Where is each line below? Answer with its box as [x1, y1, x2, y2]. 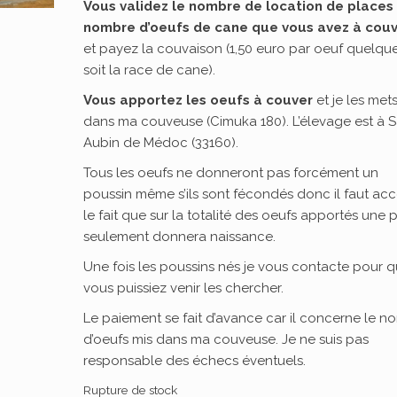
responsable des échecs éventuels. [83, 353, 307, 369]
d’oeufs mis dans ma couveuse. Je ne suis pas [83, 331, 370, 347]
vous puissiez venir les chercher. [83, 280, 284, 296]
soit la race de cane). [83, 62, 216, 78]
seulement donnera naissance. [83, 229, 276, 245]
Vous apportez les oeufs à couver [83, 92, 314, 108]
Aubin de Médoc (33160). [83, 135, 239, 151]
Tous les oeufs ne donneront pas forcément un [83, 165, 379, 181]
